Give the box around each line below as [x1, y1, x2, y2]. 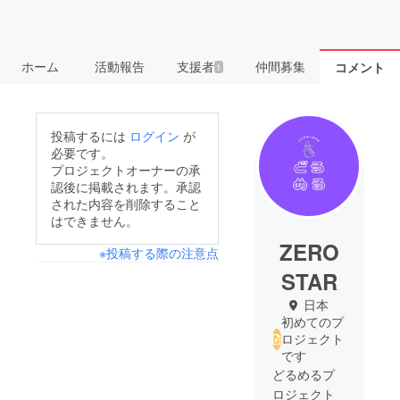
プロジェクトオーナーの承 [51, 161, 201, 179]
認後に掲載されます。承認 [51, 178, 201, 196]
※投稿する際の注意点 [98, 244, 219, 262]
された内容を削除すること [51, 195, 201, 213]
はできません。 [51, 212, 138, 230]
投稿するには [51, 127, 129, 146]
